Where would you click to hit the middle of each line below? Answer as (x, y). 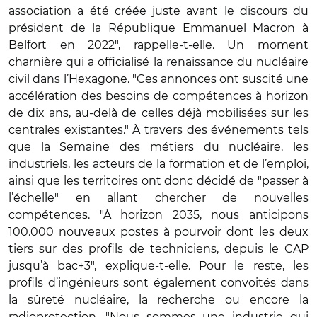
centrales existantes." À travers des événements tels (158, 129)
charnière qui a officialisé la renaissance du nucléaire (158, 62)
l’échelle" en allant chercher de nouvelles (158, 197)
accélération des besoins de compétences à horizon (158, 96)
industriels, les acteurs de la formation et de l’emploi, (158, 163)
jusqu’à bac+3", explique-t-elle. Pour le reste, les (158, 265)
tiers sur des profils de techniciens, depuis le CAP (158, 248)
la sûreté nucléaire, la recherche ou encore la (158, 299)
